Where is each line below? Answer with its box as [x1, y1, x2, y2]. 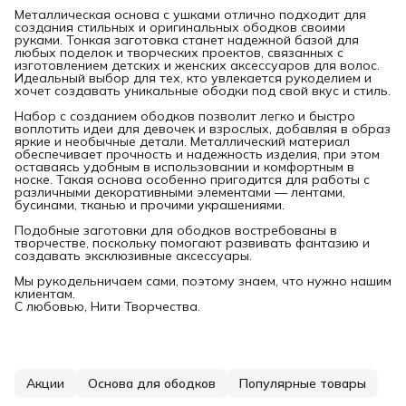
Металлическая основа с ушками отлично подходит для [14, 5, 366, 23]
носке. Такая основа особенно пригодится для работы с [14, 170, 370, 188]
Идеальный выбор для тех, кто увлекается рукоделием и [14, 69, 372, 86]
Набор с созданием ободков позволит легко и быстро [14, 107, 355, 124]
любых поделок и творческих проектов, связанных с [14, 43, 343, 61]
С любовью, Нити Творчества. [14, 297, 200, 314]
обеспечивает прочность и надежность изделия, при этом [14, 145, 380, 162]
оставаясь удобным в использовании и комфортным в [14, 158, 354, 175]
